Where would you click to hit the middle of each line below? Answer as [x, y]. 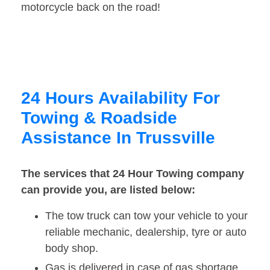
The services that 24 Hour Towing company [133, 174]
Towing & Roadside [99, 118]
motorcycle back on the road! [91, 8]
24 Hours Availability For [121, 98]
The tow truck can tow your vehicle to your [146, 216]
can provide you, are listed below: [108, 190]
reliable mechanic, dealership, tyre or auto [146, 232]
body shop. [72, 249]
